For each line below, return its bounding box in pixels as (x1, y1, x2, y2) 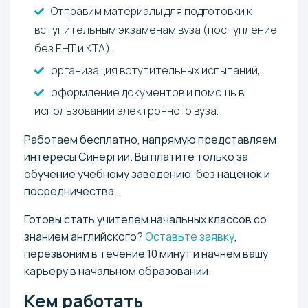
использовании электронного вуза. (34, 102, 219, 118)
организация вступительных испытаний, (51, 62, 261, 78)
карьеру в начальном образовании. (24, 263, 211, 278)
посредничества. (24, 183, 117, 199)
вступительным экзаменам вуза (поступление (34, 21, 277, 37)
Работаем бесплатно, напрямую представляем (24, 131, 276, 147)
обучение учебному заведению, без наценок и (24, 166, 270, 181)
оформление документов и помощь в (51, 84, 244, 100)
